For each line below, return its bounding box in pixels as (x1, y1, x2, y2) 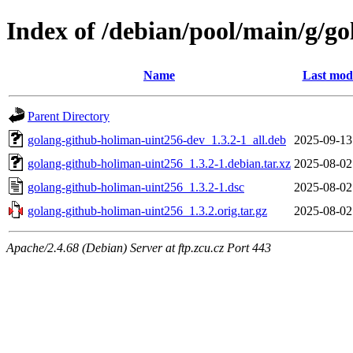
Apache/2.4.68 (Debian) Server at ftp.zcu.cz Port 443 (6, 240, 271, 255)
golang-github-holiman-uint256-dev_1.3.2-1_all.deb (28, 132, 286, 147)
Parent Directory (28, 109, 110, 123)
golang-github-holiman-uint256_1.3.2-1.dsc (28, 180, 244, 194)
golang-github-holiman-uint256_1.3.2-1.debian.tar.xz (28, 156, 291, 170)
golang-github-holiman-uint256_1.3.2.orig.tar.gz (28, 203, 267, 217)
